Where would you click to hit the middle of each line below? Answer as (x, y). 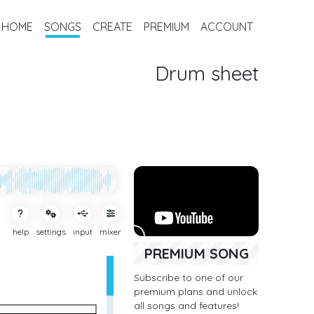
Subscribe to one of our (189, 277)
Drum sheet (206, 73)
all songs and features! (187, 305)
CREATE (112, 26)
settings (51, 232)
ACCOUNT (226, 26)
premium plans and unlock (196, 291)
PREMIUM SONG (196, 253)
